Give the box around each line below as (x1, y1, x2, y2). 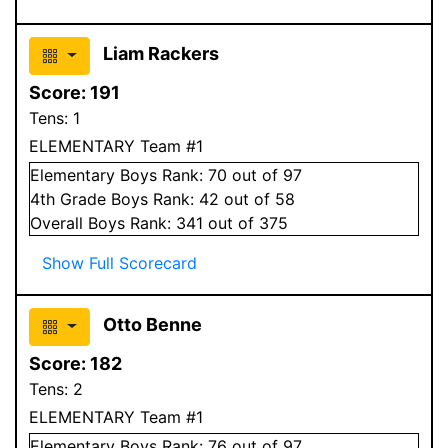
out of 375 (203, 212, 288, 233)
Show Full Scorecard (42, 252, 197, 273)
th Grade (40, 188, 111, 209)
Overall (30, 212, 88, 233)
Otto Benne (102, 313, 202, 335)
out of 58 (219, 188, 295, 209)
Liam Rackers (102, 42, 219, 64)
